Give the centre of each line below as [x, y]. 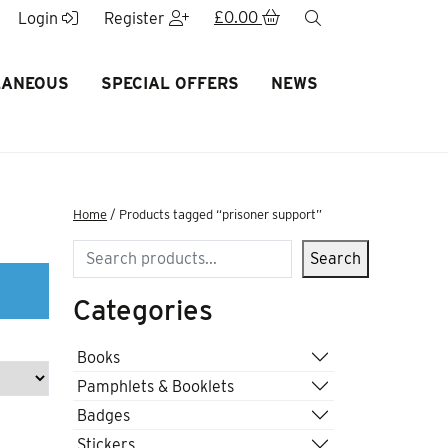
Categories [143, 310]
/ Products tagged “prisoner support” [214, 214]
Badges [103, 415]
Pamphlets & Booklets [155, 386]
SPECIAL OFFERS [169, 83]
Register [136, 18]
